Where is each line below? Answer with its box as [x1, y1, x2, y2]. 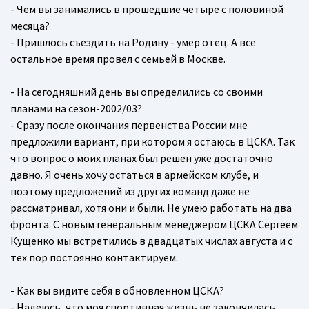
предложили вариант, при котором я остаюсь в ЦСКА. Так [10, 134, 295, 149]
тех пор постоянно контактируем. [10, 250, 178, 265]
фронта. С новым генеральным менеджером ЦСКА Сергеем [10, 217, 298, 232]
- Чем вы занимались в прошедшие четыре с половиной [10, 2, 283, 17]
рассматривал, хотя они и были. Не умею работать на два [10, 201, 292, 215]
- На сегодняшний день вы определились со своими [10, 85, 263, 99]
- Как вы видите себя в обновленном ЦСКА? [10, 283, 224, 298]
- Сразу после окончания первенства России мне [10, 118, 248, 132]
